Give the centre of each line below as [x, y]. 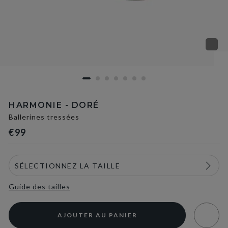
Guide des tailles [39, 187]
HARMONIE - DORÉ [54, 105]
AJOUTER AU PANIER [97, 215]
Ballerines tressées [44, 117]
